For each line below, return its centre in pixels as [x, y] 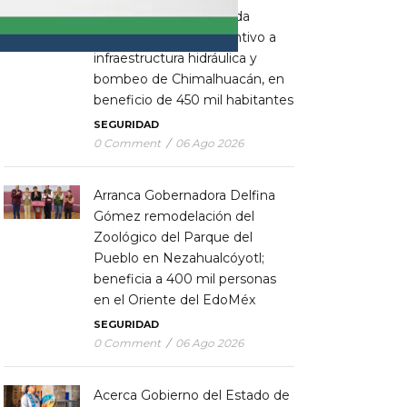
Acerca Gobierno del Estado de [191, 396]
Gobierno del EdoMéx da [171, 17]
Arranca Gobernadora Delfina [184, 196]
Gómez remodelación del [174, 217]
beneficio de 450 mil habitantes [193, 100]
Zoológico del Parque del [173, 238]
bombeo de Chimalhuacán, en [189, 79]
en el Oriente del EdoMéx [174, 300]
